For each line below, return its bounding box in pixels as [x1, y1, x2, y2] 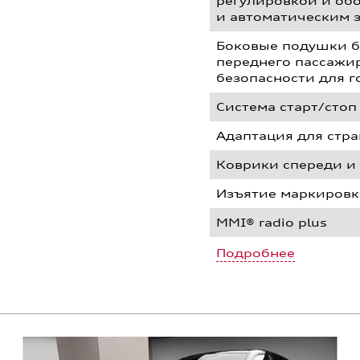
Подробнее [216, 246, 296, 260]
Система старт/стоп [216, 100, 358, 113]
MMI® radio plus [216, 215, 328, 229]
